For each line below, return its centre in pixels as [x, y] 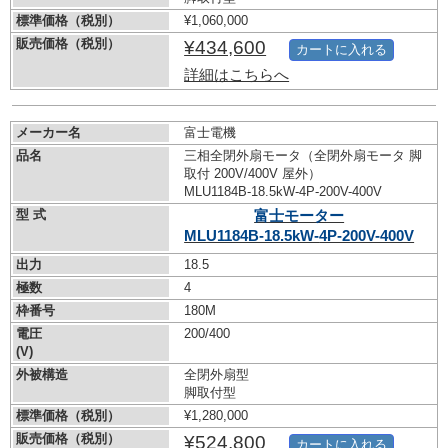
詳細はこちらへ [237, 75]
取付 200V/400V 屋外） [253, 174]
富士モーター [299, 216]
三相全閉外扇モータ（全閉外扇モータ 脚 [303, 156]
